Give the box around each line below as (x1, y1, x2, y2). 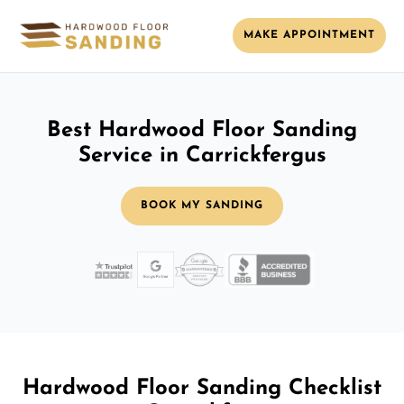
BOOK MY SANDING (141, 199, 263, 211)
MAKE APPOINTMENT (243, 30, 375, 41)
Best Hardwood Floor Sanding (47, 119, 357, 142)
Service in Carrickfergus (78, 144, 326, 167)
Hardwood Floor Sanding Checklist (23, 377, 381, 399)
